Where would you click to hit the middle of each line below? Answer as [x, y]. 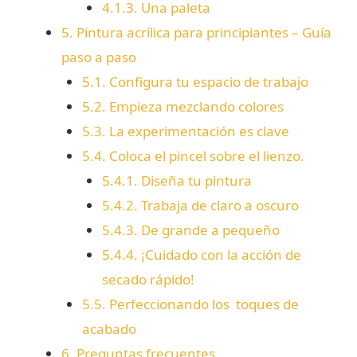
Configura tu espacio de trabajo [207, 82]
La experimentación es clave [197, 131]
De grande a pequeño [209, 230]
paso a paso [99, 57]
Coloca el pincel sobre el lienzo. [205, 156]
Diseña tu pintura [195, 181]
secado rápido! [149, 280]
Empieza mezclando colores [194, 107]
